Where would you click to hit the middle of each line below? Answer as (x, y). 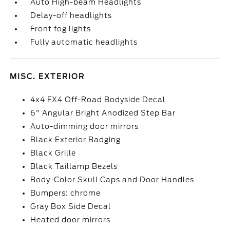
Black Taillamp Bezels (74, 166)
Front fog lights (61, 29)
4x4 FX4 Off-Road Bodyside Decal (98, 100)
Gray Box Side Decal (71, 206)
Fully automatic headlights (84, 42)
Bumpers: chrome (66, 193)
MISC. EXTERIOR (47, 76)
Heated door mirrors (71, 220)
